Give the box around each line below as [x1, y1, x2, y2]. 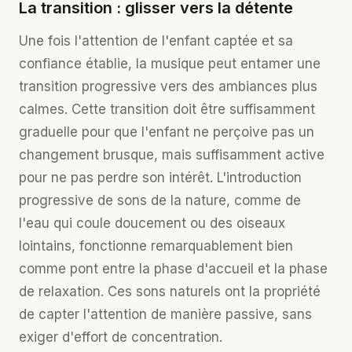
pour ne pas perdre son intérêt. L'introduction [19, 170, 302, 185]
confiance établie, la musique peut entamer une [19, 56, 321, 71]
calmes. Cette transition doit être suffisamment [19, 101, 315, 117]
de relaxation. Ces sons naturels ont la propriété [19, 284, 321, 299]
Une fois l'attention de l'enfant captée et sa [19, 33, 293, 49]
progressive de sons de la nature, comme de [19, 192, 301, 208]
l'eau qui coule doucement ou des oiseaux [19, 215, 285, 231]
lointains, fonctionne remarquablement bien [19, 238, 293, 254]
